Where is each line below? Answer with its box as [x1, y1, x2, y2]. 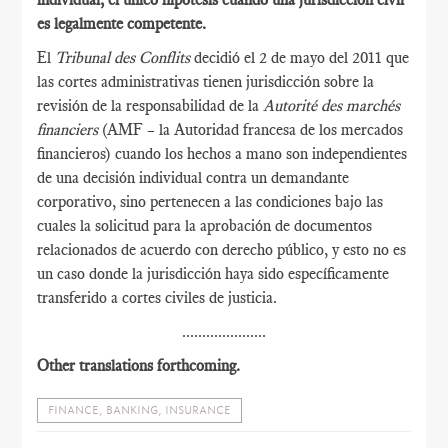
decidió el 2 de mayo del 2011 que [190, 48, 410, 67]
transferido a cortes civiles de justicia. [37, 288, 278, 307]
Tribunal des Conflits [55, 48, 191, 67]
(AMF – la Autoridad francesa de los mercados [102, 120, 404, 139]
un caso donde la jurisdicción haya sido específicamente [37, 264, 390, 283]
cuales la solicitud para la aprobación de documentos [37, 216, 373, 235]
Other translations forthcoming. [37, 356, 241, 375]
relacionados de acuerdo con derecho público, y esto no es [37, 240, 407, 259]
